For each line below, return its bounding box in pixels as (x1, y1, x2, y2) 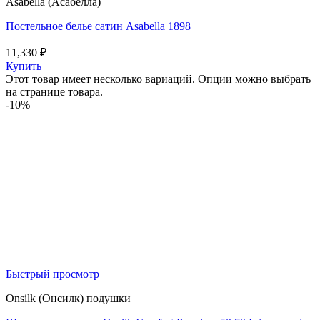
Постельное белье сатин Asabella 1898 (6, 20, 191, 33)
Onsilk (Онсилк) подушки (6, 292, 131, 305)
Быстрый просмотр (6, 268, 99, 281)
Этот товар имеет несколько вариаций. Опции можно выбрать (6, 73, 311, 86)
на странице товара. (6, 86, 103, 99)
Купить (6, 60, 41, 73)
